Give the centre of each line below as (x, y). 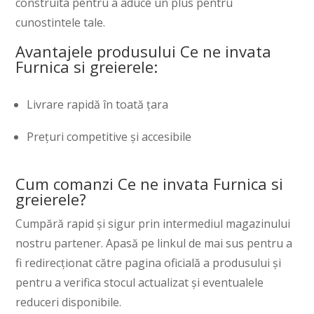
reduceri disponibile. (69, 302)
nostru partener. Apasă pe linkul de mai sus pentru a (154, 244)
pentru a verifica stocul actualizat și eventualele (140, 283)
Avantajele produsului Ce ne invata (144, 52)
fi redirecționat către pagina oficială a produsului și (149, 263)
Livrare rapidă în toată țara (98, 105)
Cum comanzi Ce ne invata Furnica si (150, 184)
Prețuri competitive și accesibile (109, 137)
